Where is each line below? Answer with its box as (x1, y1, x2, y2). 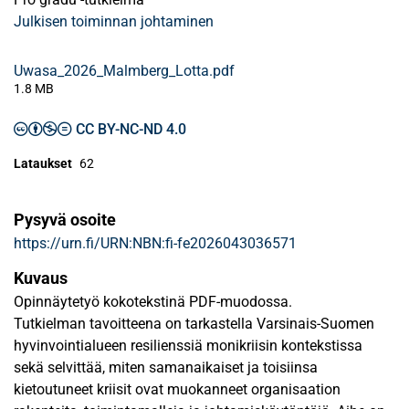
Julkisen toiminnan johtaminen (14, 13, 214, 30)
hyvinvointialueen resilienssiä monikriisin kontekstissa (14, 337, 362, 354)
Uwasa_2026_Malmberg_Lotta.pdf (14, 62, 235, 79)
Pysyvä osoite (14, 210, 116, 229)
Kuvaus (14, 268, 68, 288)
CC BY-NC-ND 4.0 (76, 121, 186, 138)
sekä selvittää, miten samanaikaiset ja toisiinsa (14, 359, 318, 376)
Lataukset (14, 156, 72, 171)
